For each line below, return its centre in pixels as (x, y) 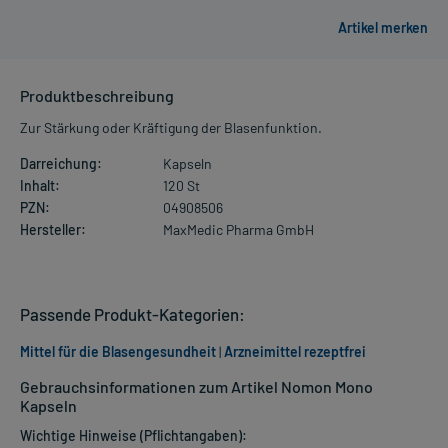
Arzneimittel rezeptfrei (295, 351)
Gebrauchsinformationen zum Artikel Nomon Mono (196, 386)
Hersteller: (53, 229)
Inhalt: (40, 185)
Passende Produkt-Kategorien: (132, 313)
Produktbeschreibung (97, 95)
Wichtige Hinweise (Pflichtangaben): (133, 435)
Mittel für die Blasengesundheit (118, 351)
